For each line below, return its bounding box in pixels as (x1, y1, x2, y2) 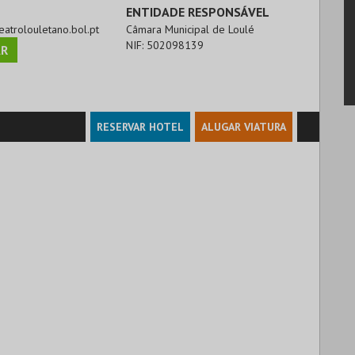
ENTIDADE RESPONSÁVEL (126, 3, 270, 20)
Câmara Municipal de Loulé (126, 21, 255, 36)
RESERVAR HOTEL (97, 119, 184, 134)
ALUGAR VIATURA (201, 119, 286, 134)
